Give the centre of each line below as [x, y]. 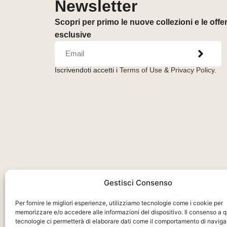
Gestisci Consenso [138, 183]
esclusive [73, 34]
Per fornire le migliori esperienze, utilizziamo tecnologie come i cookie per [119, 203]
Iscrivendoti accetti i [87, 70]
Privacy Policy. [193, 70]
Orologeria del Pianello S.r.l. [107, 178]
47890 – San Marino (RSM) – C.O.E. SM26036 [138, 198]
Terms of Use [141, 70]
